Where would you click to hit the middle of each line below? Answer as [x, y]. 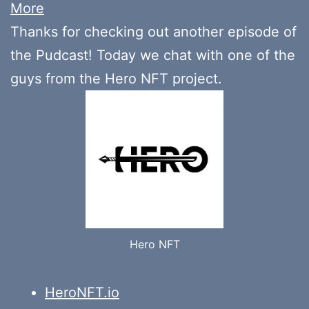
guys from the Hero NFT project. [116, 78]
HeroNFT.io [82, 293]
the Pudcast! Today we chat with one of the [153, 55]
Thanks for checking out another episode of [153, 31]
